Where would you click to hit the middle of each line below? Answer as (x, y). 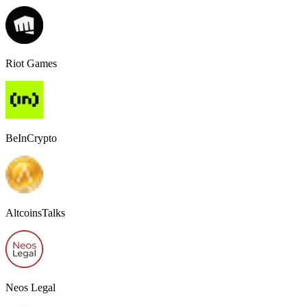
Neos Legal (30, 288)
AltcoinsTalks (35, 213)
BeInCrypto (31, 138)
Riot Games (31, 64)
